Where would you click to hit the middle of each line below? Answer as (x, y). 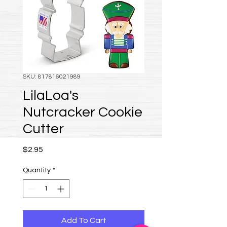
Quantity (37, 170)
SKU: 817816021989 (52, 77)
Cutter (43, 129)
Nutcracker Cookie (83, 112)
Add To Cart (84, 220)
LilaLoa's (51, 96)
